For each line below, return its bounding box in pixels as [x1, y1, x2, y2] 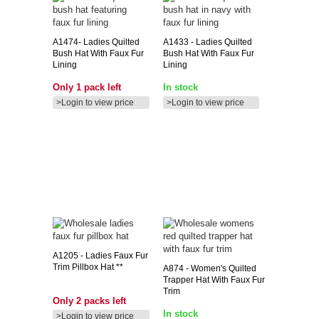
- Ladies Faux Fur [78, 250, 148, 261]
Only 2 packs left [53, 295, 126, 306]
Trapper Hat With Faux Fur [162, 274, 265, 285]
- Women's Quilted [183, 263, 256, 273]
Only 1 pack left [53, 81, 121, 93]
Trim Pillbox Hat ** [53, 261, 123, 272]
